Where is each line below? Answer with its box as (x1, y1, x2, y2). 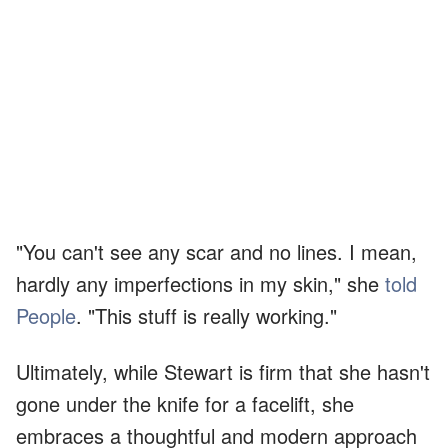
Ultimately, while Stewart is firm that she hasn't (16, 357, 430, 387)
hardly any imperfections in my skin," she (16, 269, 385, 299)
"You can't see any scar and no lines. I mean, (16, 237, 417, 267)
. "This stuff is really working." (76, 301, 337, 331)
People (16, 301, 76, 331)
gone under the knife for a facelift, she (16, 389, 354, 419)
